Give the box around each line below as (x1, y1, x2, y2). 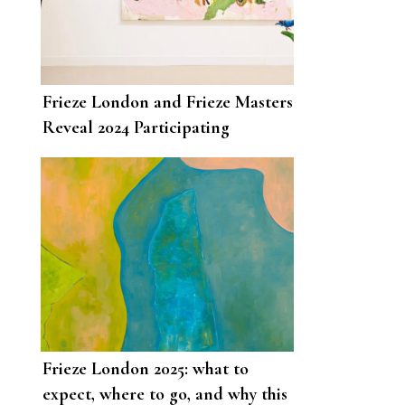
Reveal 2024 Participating (42, 117, 230, 139)
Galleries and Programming (42, 142, 250, 165)
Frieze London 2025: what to (42, 358, 249, 381)
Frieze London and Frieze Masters (42, 91, 293, 114)
